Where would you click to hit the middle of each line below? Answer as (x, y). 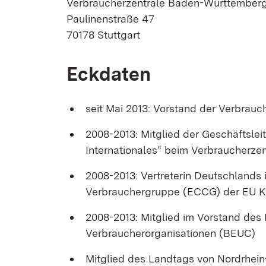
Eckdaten (109, 74)
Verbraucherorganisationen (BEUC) (170, 233)
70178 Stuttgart (103, 35)
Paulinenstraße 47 (110, 19)
